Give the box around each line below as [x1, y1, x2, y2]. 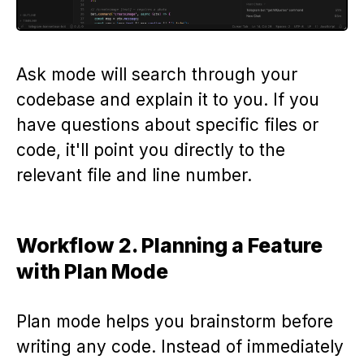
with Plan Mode [16, 258, 168, 284]
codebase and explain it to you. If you [16, 89, 319, 110]
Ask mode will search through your [16, 63, 297, 84]
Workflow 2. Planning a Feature [16, 232, 323, 258]
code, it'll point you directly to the [16, 139, 285, 160]
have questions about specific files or [16, 114, 318, 135]
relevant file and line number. [16, 164, 252, 185]
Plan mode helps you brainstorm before [16, 310, 333, 331]
